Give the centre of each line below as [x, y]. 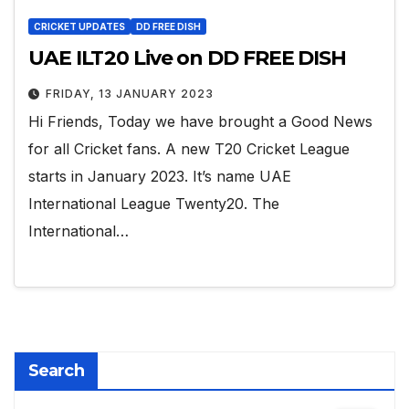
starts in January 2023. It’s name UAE [160, 177]
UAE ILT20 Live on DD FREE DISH [187, 58]
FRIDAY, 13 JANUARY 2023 [130, 94]
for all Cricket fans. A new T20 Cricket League [189, 149]
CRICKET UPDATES [79, 27]
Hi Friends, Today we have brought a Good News [200, 122]
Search [56, 370]
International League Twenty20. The [154, 204]
